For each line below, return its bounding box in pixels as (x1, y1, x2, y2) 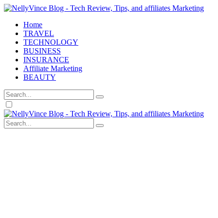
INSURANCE (23, 55, 69, 64)
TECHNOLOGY (23, 38, 78, 46)
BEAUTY (23, 73, 56, 81)
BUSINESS (23, 47, 61, 55)
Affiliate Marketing (23, 64, 82, 73)
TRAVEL (23, 29, 54, 37)
